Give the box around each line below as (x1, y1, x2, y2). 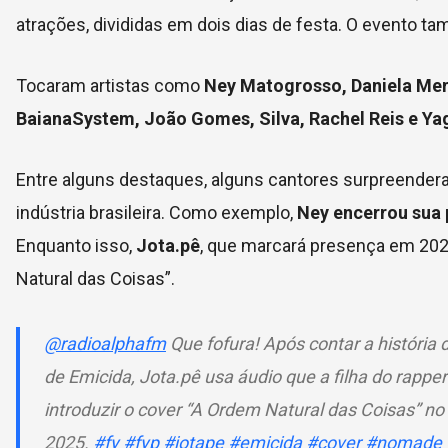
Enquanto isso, (16, 234, 136, 256)
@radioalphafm (44, 332, 166, 354)
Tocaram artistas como (16, 74, 204, 96)
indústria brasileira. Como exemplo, (16, 201, 297, 223)
